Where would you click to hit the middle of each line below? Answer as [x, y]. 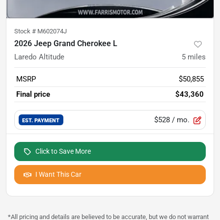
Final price [33, 95]
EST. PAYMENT [41, 120]
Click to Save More [63, 151]
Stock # [26, 31]
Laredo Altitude [39, 57]
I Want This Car [58, 175]
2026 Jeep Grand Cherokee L [66, 44]
